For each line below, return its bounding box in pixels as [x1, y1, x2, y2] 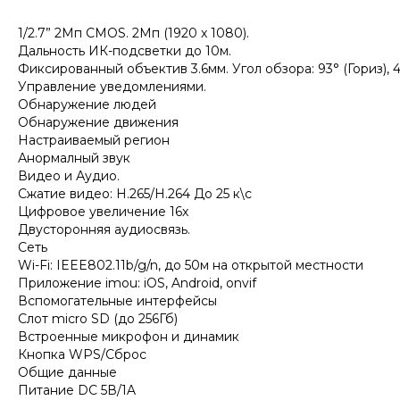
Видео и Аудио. [18, 168, 120, 185]
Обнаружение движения [18, 114, 179, 131]
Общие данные [18, 364, 117, 381]
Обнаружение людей [18, 96, 156, 113]
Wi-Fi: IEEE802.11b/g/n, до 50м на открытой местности [18, 257, 363, 274]
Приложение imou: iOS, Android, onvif [18, 275, 256, 292]
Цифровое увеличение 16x [18, 204, 188, 221]
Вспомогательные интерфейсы [18, 293, 217, 310]
